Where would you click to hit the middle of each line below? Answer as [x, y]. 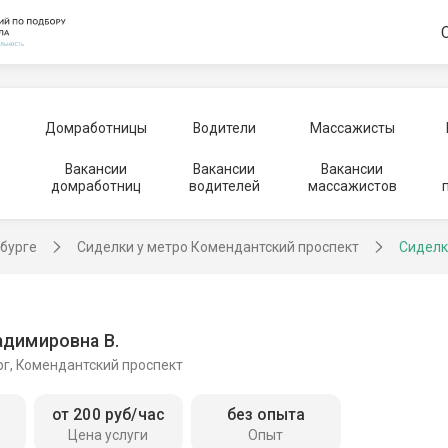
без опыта [266, 415]
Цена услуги [108, 435]
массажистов [352, 185]
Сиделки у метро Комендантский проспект [218, 247]
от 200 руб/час [108, 415]
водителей [224, 185]
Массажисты [352, 127]
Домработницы [95, 127]
